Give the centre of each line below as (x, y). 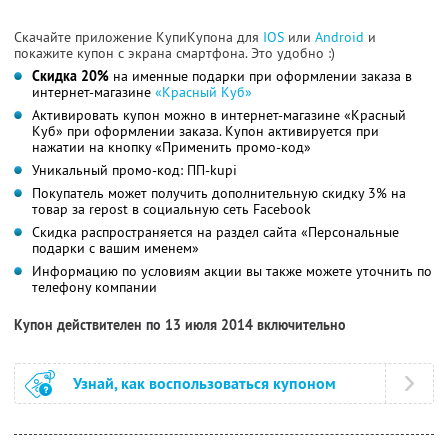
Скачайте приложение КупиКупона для (138, 37)
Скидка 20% (70, 76)
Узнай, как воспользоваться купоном (204, 384)
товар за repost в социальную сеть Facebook (171, 209)
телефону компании (94, 287)
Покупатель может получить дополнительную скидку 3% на (219, 193)
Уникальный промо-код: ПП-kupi (134, 170)
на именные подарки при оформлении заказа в (260, 76)
